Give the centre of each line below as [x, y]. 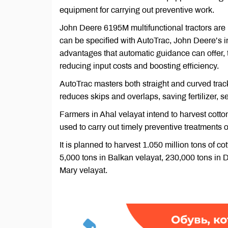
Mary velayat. [83, 170]
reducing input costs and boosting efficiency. [139, 66]
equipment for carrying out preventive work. [137, 10]
